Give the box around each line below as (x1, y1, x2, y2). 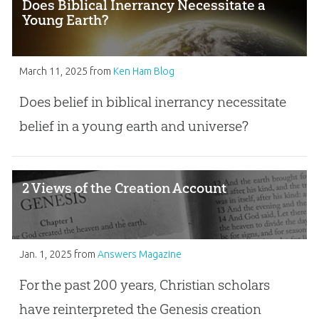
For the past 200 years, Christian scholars (19, 276, 270, 294)
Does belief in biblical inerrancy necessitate (19, 93, 286, 111)
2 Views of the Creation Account (22, 179, 227, 197)
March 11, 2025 (19, 66, 88, 78)
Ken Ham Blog (113, 66, 174, 78)
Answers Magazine (97, 249, 182, 261)
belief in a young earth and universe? (19, 117, 249, 135)
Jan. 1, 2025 (19, 249, 72, 261)
